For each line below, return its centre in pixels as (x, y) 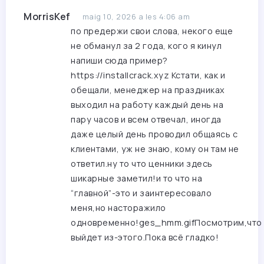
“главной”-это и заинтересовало (141, 193)
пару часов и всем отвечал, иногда (146, 120)
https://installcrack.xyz (120, 75)
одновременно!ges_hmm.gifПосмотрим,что (166, 223)
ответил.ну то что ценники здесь (142, 164)
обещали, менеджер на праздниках (148, 90)
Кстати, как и (197, 75)
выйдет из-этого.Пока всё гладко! (145, 237)
